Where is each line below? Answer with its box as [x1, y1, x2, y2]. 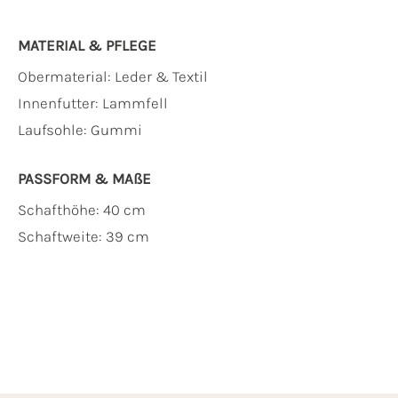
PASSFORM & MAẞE [18, 170, 151, 188]
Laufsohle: [18, 121, 91, 139]
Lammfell [102, 94, 168, 113]
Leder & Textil [115, 68, 208, 86]
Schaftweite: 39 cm [18, 227, 149, 246]
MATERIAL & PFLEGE [18, 36, 156, 55]
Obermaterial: [18, 68, 115, 86]
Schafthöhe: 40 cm [18, 201, 146, 219]
